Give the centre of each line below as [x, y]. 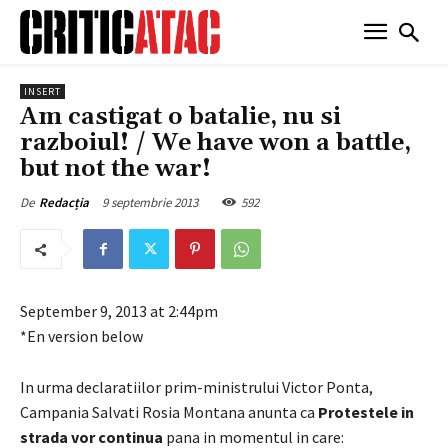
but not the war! [115, 168]
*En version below [81, 335]
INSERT [42, 91]
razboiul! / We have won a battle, [215, 142]
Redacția [64, 202]
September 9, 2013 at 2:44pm [119, 310]
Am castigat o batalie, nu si [180, 116]
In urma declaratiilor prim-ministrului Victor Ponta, [196, 386]
